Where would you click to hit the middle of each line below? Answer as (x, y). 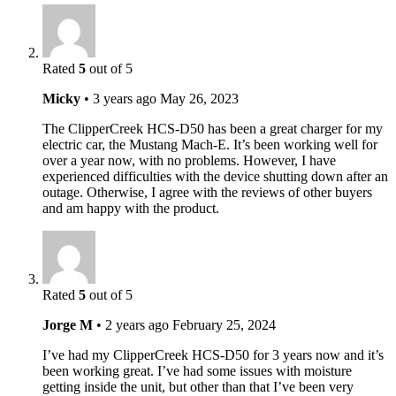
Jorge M (68, 324)
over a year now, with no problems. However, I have (189, 160)
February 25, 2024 (224, 324)
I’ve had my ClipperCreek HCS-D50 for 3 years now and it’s (213, 354)
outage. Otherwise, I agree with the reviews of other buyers (207, 192)
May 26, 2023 (199, 98)
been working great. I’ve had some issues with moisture (197, 370)
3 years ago (125, 98)
